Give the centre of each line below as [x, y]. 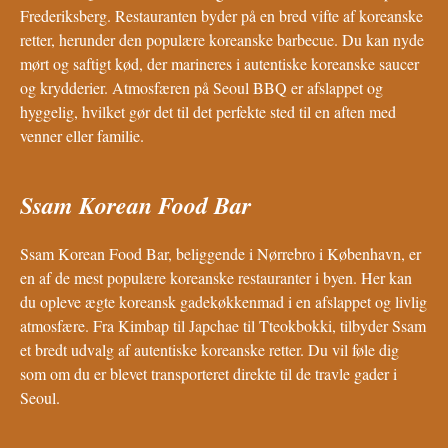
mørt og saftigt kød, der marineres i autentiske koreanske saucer [219, 64]
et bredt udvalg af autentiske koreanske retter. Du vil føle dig [209, 349]
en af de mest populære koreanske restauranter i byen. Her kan [216, 277]
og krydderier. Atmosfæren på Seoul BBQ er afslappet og [201, 88]
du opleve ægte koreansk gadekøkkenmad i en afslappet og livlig [223, 301]
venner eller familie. [82, 136]
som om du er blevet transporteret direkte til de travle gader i [208, 373]
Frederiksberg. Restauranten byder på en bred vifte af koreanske [221, 16]
